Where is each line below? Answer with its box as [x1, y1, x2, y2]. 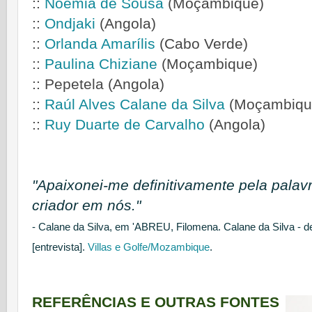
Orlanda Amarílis [45, 36, 155, 53]
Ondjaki [45, 15, 95, 33]
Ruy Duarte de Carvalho [45, 116, 205, 134]
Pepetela [45, 76, 104, 93]
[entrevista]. [32, 241, 88, 253]
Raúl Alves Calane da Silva [45, 96, 225, 114]
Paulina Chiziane [45, 56, 157, 73]
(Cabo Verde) [155, 36, 248, 53]
